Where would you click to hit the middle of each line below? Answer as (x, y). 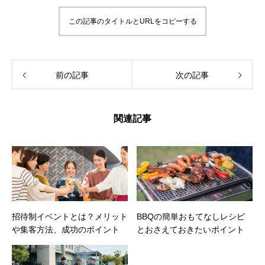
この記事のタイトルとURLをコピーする (132, 22)
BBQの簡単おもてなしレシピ (191, 217)
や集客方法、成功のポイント (66, 230)
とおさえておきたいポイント (190, 230)
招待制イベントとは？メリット (70, 217)
